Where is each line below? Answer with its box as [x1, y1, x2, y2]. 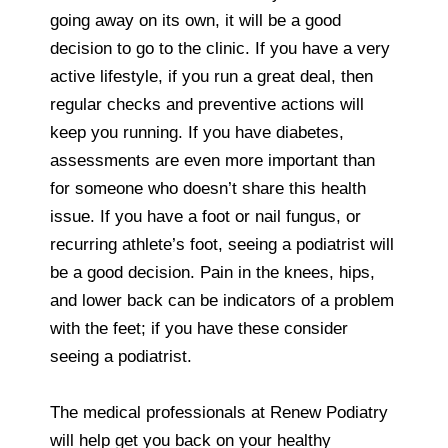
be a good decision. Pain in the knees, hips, [50, 262, 375, 282]
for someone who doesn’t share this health [50, 178, 366, 198]
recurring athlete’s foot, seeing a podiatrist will [50, 234, 394, 254]
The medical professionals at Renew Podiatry [50, 402, 388, 422]
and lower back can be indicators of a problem [50, 290, 394, 310]
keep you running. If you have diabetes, [50, 122, 344, 142]
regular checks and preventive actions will [50, 94, 364, 114]
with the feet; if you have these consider [50, 318, 348, 338]
